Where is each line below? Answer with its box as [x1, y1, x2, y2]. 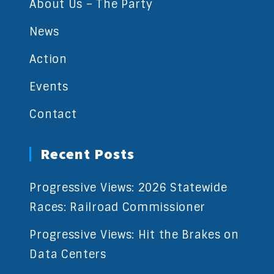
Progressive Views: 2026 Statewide [29, 180, 228, 195]
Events [29, 79, 68, 94]
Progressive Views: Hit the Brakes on [29, 227, 239, 242]
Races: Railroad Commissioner [29, 199, 206, 215]
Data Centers [29, 246, 106, 262]
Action [29, 51, 67, 67]
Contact [29, 106, 77, 122]
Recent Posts [40, 144, 135, 163]
